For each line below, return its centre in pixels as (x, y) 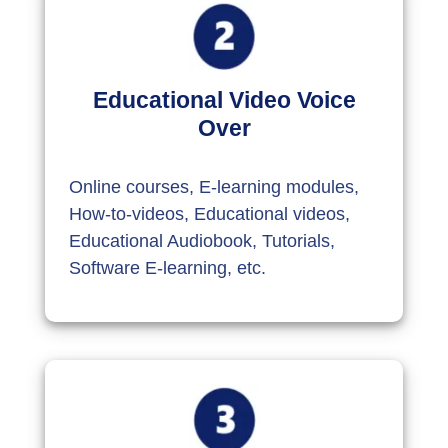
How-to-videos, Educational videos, (210, 213)
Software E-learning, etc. (168, 267)
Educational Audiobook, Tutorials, (202, 240)
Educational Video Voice (224, 99)
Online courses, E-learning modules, (214, 186)
